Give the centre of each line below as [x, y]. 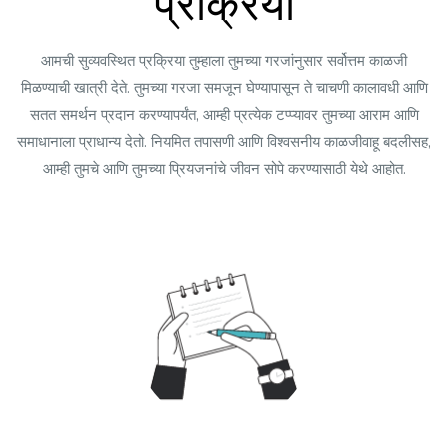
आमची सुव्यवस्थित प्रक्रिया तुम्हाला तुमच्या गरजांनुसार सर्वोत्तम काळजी [224, 60]
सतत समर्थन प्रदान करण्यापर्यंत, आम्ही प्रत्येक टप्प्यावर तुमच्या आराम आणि [224, 114]
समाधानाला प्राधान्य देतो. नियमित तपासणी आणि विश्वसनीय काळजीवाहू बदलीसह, [224, 141]
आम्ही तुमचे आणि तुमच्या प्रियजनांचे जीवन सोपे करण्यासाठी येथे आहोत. [224, 168]
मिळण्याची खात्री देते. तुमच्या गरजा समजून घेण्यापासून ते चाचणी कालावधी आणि [224, 87]
